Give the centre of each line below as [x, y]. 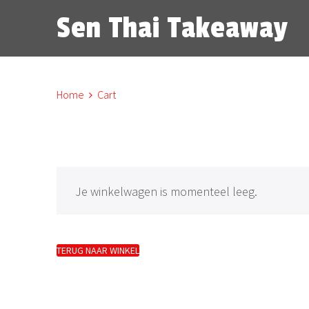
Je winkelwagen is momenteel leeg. [166, 191]
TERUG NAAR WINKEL [98, 250]
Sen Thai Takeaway [172, 28]
